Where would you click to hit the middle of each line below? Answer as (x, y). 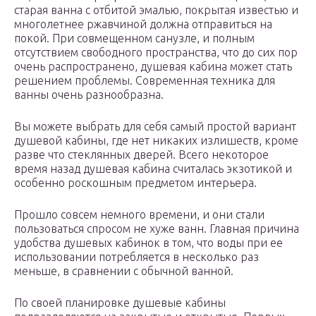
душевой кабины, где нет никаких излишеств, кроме (156, 141)
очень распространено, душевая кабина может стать (153, 67)
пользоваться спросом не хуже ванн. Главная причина (157, 229)
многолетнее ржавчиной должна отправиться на (143, 24)
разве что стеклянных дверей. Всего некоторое (141, 155)
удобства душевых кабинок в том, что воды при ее (148, 243)
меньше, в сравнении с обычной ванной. (124, 271)
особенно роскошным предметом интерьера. (135, 183)
